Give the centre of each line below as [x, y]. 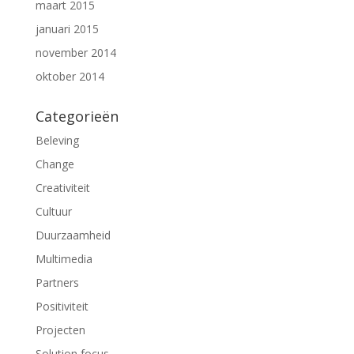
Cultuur [53, 211]
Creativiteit [62, 187]
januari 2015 [67, 28]
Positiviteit [62, 306]
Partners [57, 282]
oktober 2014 [70, 76]
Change [55, 164]
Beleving [57, 140]
